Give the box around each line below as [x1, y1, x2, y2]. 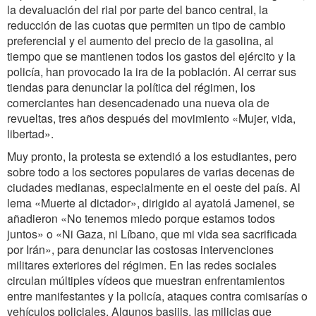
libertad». [7, 126, 54, 142]
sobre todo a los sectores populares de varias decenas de [7, 164, 295, 180]
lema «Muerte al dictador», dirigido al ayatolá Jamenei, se [7, 195, 295, 211]
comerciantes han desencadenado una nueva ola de [7, 95, 269, 111]
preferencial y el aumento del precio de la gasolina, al [7, 32, 274, 49]
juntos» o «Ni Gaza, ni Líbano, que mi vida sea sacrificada [7, 226, 297, 242]
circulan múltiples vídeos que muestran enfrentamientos [7, 272, 285, 288]
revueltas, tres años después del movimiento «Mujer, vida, [7, 110, 296, 126]
